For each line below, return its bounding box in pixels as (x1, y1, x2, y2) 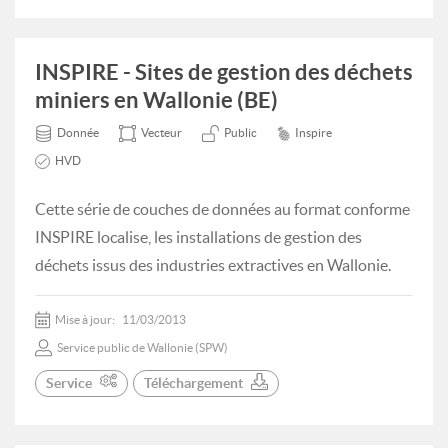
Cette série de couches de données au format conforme (35, 200, 410, 218)
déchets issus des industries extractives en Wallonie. (35, 256, 391, 274)
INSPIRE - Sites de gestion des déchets (35, 59, 413, 84)
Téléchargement (144, 375, 243, 391)
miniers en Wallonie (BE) (35, 87, 278, 112)
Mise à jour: (55, 313, 117, 326)
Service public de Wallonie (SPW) (57, 341, 228, 354)
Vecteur (141, 126, 182, 139)
